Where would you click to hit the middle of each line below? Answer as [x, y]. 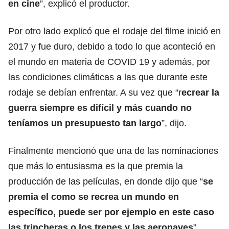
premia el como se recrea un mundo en [94, 197]
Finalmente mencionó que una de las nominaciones [113, 151]
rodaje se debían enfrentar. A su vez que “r [95, 92]
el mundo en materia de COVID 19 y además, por [109, 62]
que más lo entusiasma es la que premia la [96, 166]
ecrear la [200, 92]
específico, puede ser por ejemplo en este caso [111, 212]
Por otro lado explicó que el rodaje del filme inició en [114, 31]
